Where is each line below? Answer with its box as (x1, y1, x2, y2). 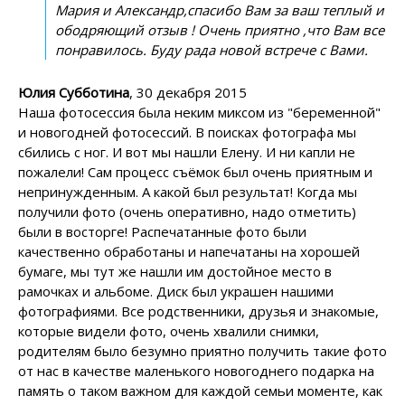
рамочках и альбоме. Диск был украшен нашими (18, 281, 334, 300)
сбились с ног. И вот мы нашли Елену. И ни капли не (18, 142, 355, 161)
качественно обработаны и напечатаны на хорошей (18, 241, 360, 260)
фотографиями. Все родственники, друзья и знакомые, (18, 301, 379, 320)
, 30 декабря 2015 (129, 82, 247, 101)
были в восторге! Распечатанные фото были (18, 221, 306, 240)
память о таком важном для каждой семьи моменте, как (18, 381, 382, 400)
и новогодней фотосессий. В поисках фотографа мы (18, 122, 356, 141)
